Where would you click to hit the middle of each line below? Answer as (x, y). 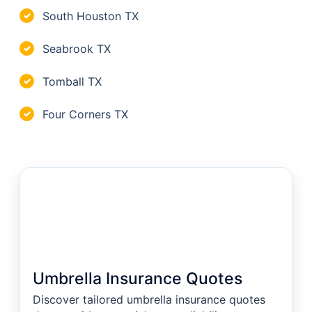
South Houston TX (91, 16)
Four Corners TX (85, 114)
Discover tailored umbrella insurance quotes (149, 299)
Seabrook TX (77, 48)
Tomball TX (72, 81)
